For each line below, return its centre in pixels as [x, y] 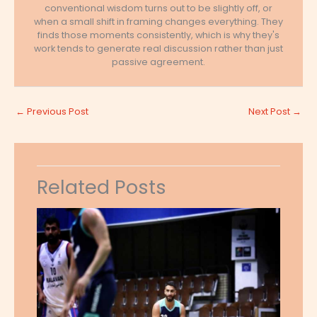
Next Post [270, 111]
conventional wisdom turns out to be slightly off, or [158, 8]
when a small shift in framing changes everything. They [158, 22]
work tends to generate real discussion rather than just [158, 49]
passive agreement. [158, 62]
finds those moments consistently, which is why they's [158, 35]
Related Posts [101, 187]
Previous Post [57, 111]
